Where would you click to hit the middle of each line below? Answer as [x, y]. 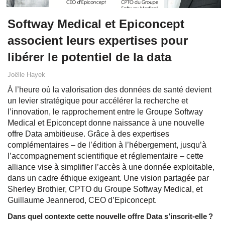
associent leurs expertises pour [98, 41]
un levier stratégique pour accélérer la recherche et [98, 101]
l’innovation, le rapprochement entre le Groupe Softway [105, 112]
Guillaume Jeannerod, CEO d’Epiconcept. [82, 200]
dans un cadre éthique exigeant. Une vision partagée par [108, 178]
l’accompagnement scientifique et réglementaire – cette [105, 156]
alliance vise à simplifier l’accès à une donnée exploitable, [111, 167]
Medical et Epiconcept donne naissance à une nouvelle [106, 123]
